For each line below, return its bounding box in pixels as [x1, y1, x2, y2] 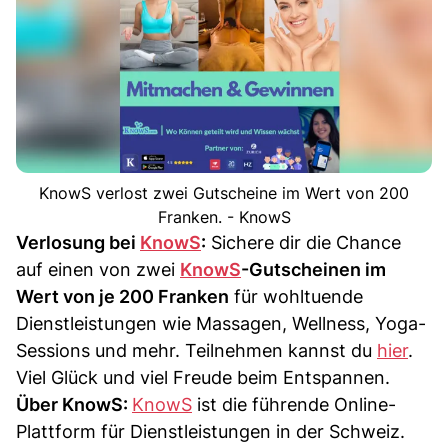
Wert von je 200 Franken [16, 285, 229, 307]
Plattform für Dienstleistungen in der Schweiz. [16, 420, 405, 442]
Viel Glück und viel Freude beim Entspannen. [16, 366, 390, 388]
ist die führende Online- [192, 393, 396, 415]
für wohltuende [229, 285, 363, 307]
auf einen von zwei [16, 258, 180, 280]
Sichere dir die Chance [206, 231, 401, 253]
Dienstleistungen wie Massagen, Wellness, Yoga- [16, 312, 426, 334]
